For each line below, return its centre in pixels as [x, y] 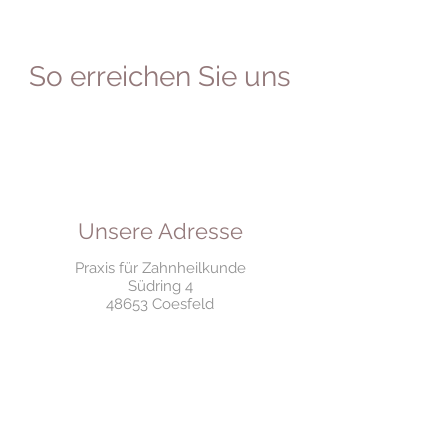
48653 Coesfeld [160, 304]
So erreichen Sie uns [160, 76]
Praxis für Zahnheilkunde [160, 268]
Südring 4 [160, 286]
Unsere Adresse [160, 231]
